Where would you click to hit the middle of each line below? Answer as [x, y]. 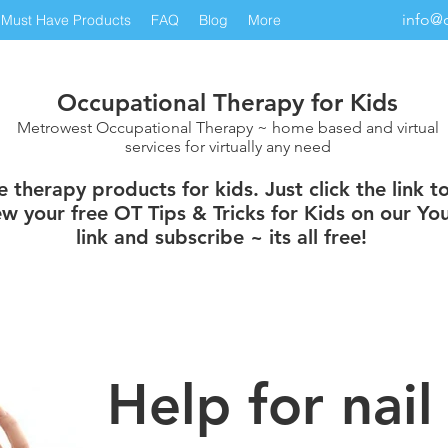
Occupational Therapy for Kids [227, 102]
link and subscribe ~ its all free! [221, 237]
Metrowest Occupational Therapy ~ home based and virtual [228, 127]
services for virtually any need [228, 146]
